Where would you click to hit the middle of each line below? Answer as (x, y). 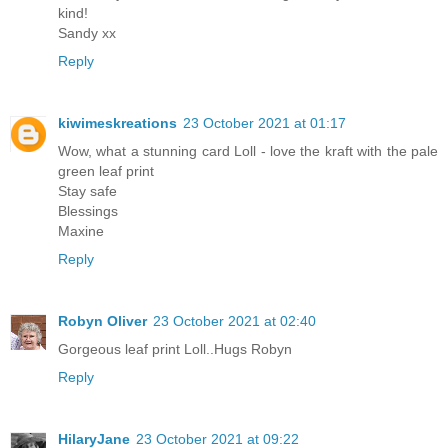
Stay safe (87, 190)
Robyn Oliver (102, 320)
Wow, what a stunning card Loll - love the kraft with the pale (248, 150)
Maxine (81, 230)
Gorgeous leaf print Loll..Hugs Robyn (175, 348)
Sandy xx (87, 32)
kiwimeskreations (117, 122)
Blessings (88, 210)
